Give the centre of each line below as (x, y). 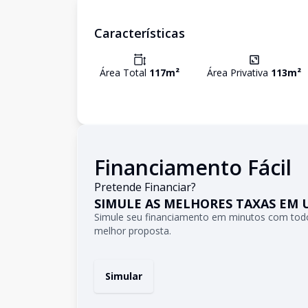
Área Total (124, 73)
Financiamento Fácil (193, 167)
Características (140, 33)
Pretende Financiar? (145, 187)
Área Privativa (239, 73)
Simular (124, 276)
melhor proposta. (133, 231)
